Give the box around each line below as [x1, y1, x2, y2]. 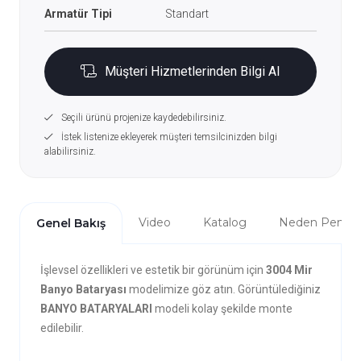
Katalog [202, 215, 247, 230]
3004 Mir [265, 263, 313, 276]
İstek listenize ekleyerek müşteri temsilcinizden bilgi [60, 131, 277, 143]
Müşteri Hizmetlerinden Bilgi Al [105, 64, 280, 79]
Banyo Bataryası [39, 283, 129, 296]
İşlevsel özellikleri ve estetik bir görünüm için [39, 263, 266, 276]
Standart [164, 7, 209, 20]
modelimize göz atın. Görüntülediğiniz [128, 283, 321, 296]
